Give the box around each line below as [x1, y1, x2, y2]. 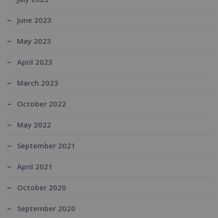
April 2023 [17, 57, 53, 67]
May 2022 [17, 120, 51, 130]
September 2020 [17, 203, 75, 214]
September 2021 [17, 141, 75, 151]
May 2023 [17, 36, 51, 46]
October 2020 [17, 182, 66, 193]
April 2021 [17, 162, 53, 172]
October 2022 [17, 99, 66, 109]
